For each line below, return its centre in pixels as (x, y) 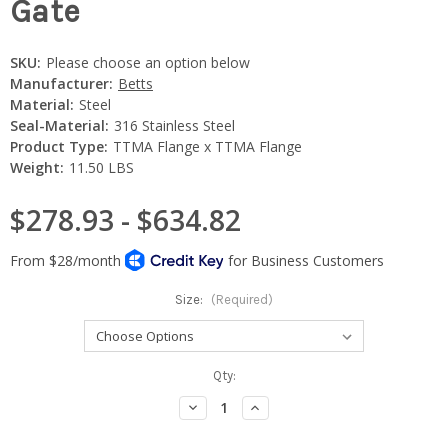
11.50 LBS (101, 167)
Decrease (215, 406)
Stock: (29, 394)
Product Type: (59, 146)
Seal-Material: (59, 125)
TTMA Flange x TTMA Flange (207, 146)
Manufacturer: (61, 83)
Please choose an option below (147, 62)
